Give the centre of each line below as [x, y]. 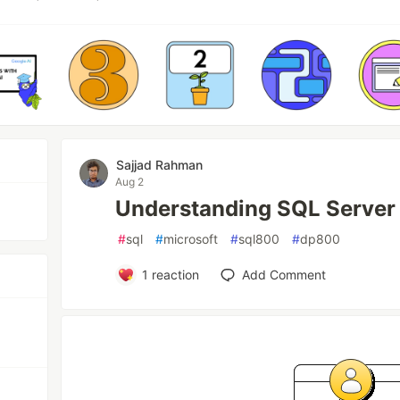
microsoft [191, 239]
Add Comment [283, 275]
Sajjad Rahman [160, 165]
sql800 [259, 239]
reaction [173, 275]
